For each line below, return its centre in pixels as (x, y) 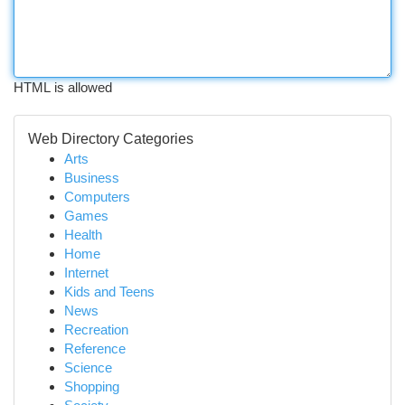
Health (83, 235)
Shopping (92, 386)
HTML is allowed (63, 87)
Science (88, 367)
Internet (86, 273)
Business (92, 178)
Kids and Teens (109, 292)
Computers (97, 197)
